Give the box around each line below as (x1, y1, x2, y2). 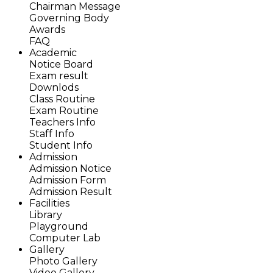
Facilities (29, 197, 69, 209)
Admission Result (29, 185, 112, 197)
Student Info (29, 139, 93, 151)
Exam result (29, 69, 88, 82)
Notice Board (29, 58, 93, 70)
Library (29, 208, 62, 221)
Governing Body (29, 12, 109, 24)
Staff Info (29, 127, 74, 140)
